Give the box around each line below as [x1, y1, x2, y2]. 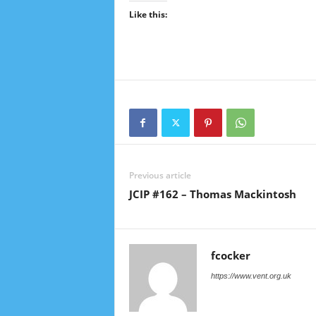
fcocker [210, 248, 250, 262]
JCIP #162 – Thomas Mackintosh [128, 187, 296, 201]
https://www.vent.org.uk [210, 272, 291, 280]
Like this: [128, 8, 167, 20]
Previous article [128, 169, 191, 181]
